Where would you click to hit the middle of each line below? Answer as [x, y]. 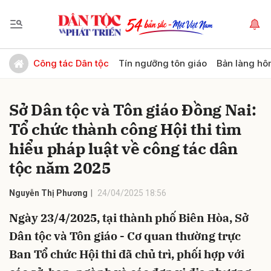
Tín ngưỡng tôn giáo [163, 63]
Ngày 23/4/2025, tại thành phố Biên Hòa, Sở [129, 218]
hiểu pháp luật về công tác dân [124, 148]
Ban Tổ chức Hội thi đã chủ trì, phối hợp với [127, 254]
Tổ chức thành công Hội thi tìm [126, 129]
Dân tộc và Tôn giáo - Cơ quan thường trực [125, 236]
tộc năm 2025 [60, 168]
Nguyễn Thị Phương [48, 193]
